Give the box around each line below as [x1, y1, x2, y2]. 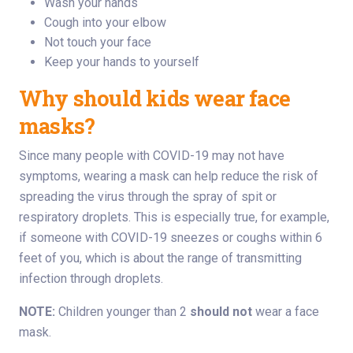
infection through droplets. [19, 271, 163, 287]
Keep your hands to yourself [44, 54, 199, 70]
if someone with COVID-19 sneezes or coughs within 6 [19, 230, 322, 246]
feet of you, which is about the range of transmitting [19, 251, 302, 266]
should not [190, 304, 255, 320]
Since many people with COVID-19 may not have [19, 148, 284, 164]
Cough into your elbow [44, 15, 166, 31]
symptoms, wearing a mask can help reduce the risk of [19, 169, 318, 184]
